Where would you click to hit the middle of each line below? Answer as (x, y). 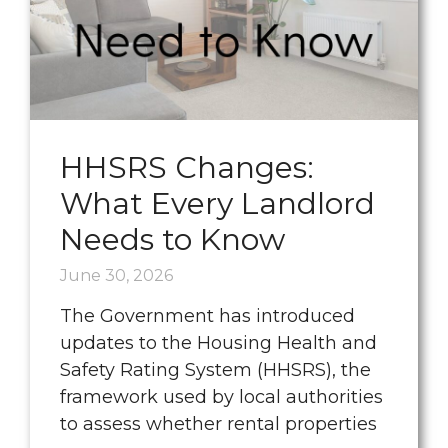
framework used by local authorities (221, 397)
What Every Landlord (217, 203)
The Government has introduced (207, 316)
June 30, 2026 (116, 275)
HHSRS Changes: (187, 167)
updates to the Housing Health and (218, 343)
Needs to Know (172, 239)
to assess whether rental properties (218, 424)
